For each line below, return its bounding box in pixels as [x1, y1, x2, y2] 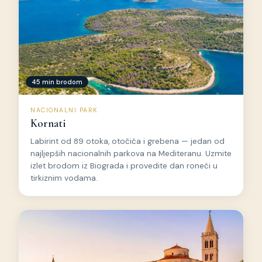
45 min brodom [32, 77, 82, 86]
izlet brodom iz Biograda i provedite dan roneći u [30, 161, 218, 171]
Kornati [30, 116, 66, 131]
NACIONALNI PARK [30, 106, 98, 114]
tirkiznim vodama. [30, 173, 98, 184]
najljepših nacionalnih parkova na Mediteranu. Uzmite [30, 149, 232, 159]
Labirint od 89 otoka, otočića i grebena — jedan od [30, 136, 225, 147]
